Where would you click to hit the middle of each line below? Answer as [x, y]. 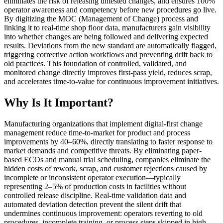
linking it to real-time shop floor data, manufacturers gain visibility [107, 27]
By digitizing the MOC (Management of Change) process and [101, 18]
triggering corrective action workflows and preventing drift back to [108, 54]
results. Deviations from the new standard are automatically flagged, [110, 45]
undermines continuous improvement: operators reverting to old [103, 213]
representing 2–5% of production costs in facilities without [95, 186]
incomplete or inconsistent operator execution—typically [92, 177]
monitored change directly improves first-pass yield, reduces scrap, [108, 72]
